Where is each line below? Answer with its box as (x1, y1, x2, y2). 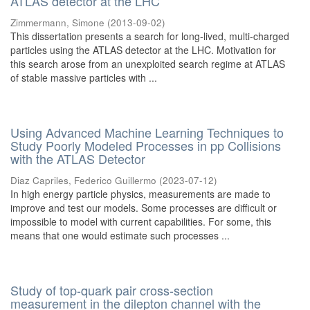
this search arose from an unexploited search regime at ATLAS (10, 57, 285, 71)
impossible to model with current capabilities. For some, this (10, 215, 271, 228)
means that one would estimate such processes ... (10, 228, 230, 242)
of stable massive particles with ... (10, 71, 157, 84)
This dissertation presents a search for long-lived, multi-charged (10, 29, 289, 43)
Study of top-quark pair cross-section (10, 281, 213, 299)
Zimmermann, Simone (10, 16, 104, 29)
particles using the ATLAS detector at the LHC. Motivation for (10, 43, 276, 57)
